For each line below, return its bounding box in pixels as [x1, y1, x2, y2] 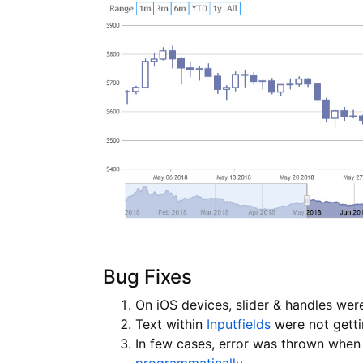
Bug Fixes [103, 264, 192, 288]
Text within [135, 315, 207, 332]
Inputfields [207, 315, 271, 332]
